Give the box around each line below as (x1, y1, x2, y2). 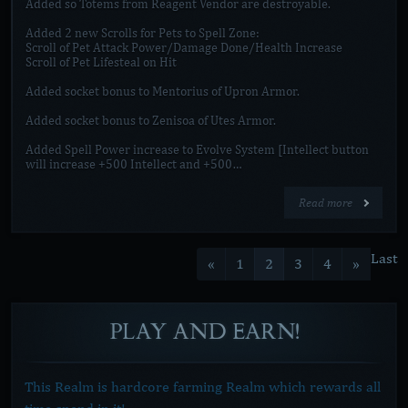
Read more (299, 195, 355, 210)
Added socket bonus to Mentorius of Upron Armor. (25, 84, 300, 99)
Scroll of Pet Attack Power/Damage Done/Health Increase (25, 40, 342, 56)
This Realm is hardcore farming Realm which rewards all (25, 378, 381, 395)
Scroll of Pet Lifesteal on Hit (25, 55, 177, 70)
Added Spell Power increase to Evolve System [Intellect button (25, 142, 369, 158)
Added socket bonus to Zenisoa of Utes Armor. (25, 113, 276, 128)
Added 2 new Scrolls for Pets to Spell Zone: (25, 25, 260, 41)
